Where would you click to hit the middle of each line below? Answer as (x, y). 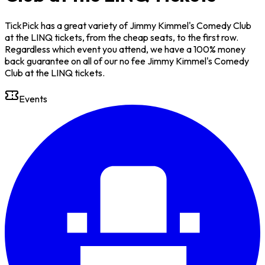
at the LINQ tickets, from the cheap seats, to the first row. (122, 37)
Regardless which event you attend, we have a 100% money (125, 49)
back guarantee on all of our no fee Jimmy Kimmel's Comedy (127, 61)
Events (33, 98)
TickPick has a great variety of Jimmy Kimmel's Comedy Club (128, 25)
